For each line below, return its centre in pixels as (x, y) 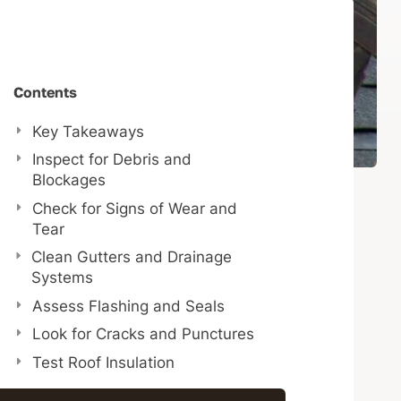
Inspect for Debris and (111, 160)
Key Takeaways (89, 131)
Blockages (68, 180)
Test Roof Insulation (104, 362)
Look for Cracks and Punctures (144, 334)
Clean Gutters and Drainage (131, 257)
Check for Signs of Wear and (134, 208)
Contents (46, 92)
